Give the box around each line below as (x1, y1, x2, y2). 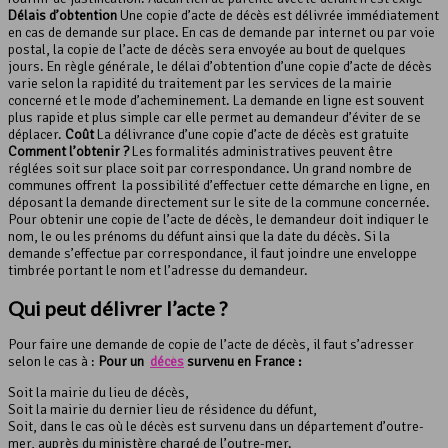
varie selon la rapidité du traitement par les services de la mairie (8, 75, 392, 93)
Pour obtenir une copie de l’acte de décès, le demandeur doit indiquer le (8, 211, 429, 229)
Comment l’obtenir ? (8, 143, 129, 161)
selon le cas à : (8, 353, 98, 371)
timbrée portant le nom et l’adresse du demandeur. (8, 262, 308, 280)
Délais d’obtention (8, 7, 117, 25)
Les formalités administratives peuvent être (129, 143, 393, 161)
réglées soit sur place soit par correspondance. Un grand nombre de (8, 160, 412, 178)
